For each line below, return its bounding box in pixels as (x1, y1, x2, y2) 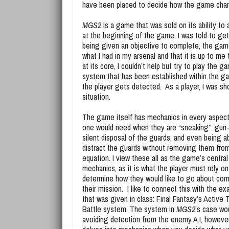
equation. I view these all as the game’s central (82, 152, 228, 164)
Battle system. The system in (82, 203, 176, 215)
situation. (82, 91, 110, 102)
